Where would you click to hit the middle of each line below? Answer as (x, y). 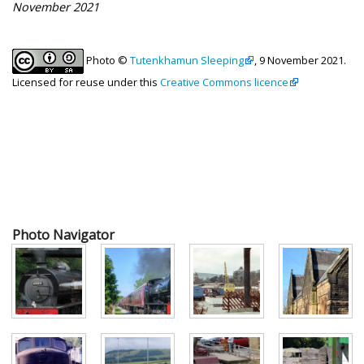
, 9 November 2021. (300, 60)
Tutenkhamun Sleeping (187, 60)
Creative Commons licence (224, 82)
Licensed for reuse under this (86, 82)
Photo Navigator (63, 235)
